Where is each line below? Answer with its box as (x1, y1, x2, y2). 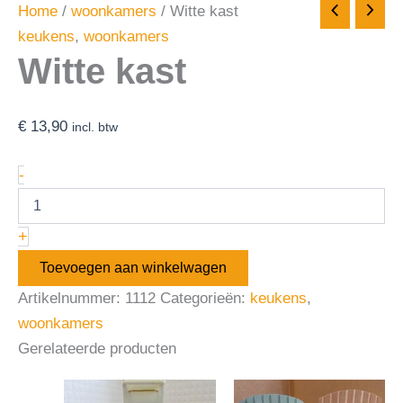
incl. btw (72, 121, 118, 134)
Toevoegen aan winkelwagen (40, 259, 227, 275)
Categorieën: (160, 289, 250, 307)
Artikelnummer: (18, 289, 125, 307)
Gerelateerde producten (18, 339, 176, 357)
